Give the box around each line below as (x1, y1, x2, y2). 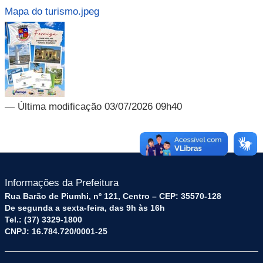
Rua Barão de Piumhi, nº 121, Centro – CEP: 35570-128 (5, 191, 221, 201)
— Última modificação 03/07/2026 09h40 (5, 101, 182, 112)
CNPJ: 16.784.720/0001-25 (5, 227, 107, 236)
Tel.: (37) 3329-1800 (5, 215, 82, 224)
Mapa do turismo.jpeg (5, 6, 99, 17)
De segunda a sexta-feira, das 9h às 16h (5, 203, 165, 213)
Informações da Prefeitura (5, 177, 119, 188)
